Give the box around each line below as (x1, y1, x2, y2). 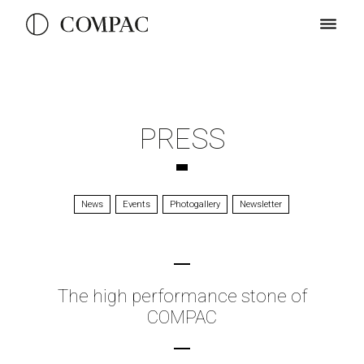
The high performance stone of (57, 285, 307, 306)
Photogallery (170, 199, 221, 210)
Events (123, 199, 151, 210)
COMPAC (147, 306, 217, 327)
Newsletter (240, 199, 283, 210)
